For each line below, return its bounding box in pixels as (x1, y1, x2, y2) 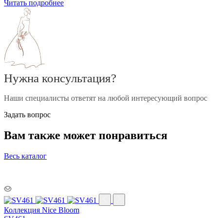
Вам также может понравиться (4, 129, 167, 142)
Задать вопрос (4, 110, 51, 119)
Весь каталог (4, 152, 47, 161)
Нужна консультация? (4, 72, 116, 85)
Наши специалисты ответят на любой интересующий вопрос (4, 94, 207, 103)
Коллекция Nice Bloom (4, 206, 79, 215)
